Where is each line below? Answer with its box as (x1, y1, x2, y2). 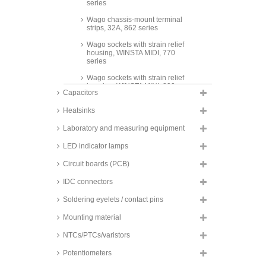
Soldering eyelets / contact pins (63, 195, 163, 204)
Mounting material (63, 213, 121, 221)
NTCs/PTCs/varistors (63, 231, 130, 239)
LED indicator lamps (63, 142, 128, 150)
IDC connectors (63, 178, 113, 186)
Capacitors (63, 88, 98, 97)
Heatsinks (63, 106, 95, 115)
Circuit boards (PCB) (63, 160, 129, 168)
